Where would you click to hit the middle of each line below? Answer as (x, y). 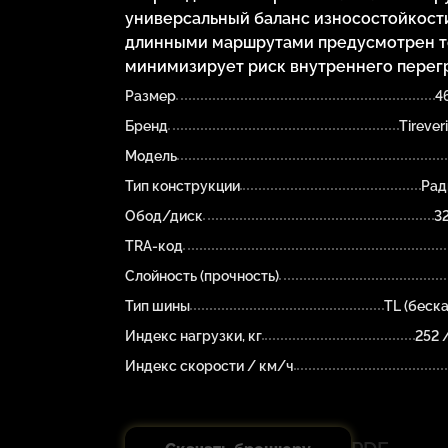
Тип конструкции (182, 185)
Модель (150, 155)
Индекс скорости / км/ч (209, 365)
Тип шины (157, 305)
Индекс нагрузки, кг (193, 335)
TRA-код (153, 245)
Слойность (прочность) (201, 275)
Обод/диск (163, 215)
